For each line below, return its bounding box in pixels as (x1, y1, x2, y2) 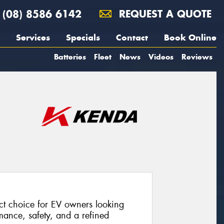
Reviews (181, 52, 212, 61)
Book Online (164, 32, 216, 43)
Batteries (54, 52, 86, 61)
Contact (116, 32, 148, 43)
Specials (66, 32, 100, 43)
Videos (148, 52, 173, 61)
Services (16, 32, 50, 43)
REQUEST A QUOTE (115, 7, 211, 20)
